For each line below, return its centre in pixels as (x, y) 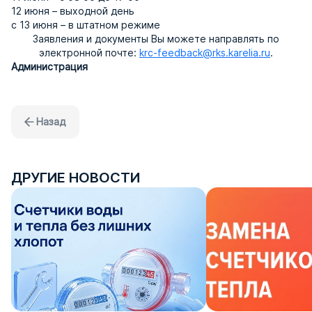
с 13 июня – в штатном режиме (86, 24)
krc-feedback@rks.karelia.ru (205, 52)
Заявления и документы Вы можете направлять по (156, 38)
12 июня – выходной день (73, 10)
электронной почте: (89, 52)
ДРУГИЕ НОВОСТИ (76, 177)
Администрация (49, 66)
